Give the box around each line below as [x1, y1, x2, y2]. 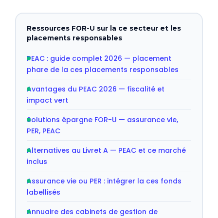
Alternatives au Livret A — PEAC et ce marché [26, 145, 186, 155]
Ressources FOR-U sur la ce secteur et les [26, 24, 181, 32]
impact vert [26, 95, 68, 105]
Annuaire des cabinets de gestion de [26, 206, 158, 217]
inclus [26, 156, 47, 166]
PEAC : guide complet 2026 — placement [26, 53, 171, 63]
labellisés [26, 187, 60, 197]
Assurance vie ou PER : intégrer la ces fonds [26, 176, 182, 186]
